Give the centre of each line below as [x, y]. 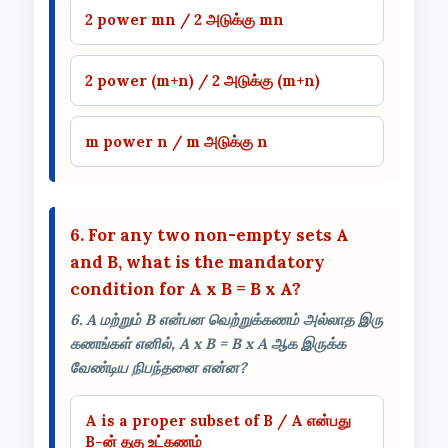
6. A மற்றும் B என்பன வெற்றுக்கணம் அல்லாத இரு [226, 319]
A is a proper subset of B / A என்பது [218, 420]
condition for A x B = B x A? [185, 288]
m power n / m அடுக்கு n [176, 141]
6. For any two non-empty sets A [209, 234]
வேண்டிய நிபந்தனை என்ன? [158, 367]
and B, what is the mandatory [197, 261]
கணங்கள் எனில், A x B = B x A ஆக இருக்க [208, 343]
